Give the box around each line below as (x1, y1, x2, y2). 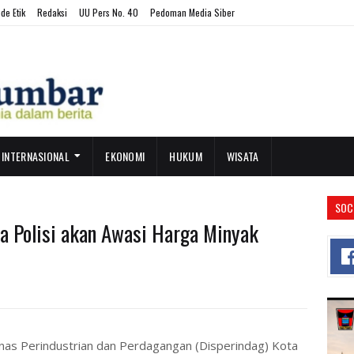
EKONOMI (105, 148, 145, 164)
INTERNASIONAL (2, 148, 70, 164)
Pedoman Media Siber (150, 6, 235, 19)
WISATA (226, 148, 259, 164)
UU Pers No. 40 (79, 6, 138, 19)
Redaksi (37, 6, 67, 19)
